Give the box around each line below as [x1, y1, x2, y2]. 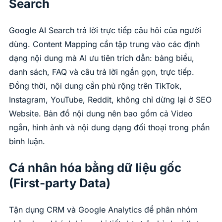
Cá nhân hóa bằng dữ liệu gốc [9, 160, 181, 175]
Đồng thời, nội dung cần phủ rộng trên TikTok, [9, 80, 182, 91]
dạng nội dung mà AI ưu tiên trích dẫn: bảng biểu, [9, 53, 194, 63]
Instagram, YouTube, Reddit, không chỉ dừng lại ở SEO [9, 94, 212, 105]
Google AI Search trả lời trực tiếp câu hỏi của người [9, 25, 201, 35]
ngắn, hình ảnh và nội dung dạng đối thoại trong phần [9, 122, 210, 132]
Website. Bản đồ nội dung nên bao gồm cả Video [9, 108, 193, 118]
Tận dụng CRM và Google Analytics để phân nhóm [9, 204, 198, 215]
